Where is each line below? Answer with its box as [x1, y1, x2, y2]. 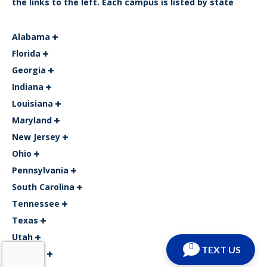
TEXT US [201, 244, 241, 255]
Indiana [12, 81, 46, 92]
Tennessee [12, 198, 62, 209]
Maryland [12, 114, 54, 126]
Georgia [12, 64, 48, 76]
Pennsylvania [12, 164, 71, 176]
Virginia [12, 248, 47, 259]
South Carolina [12, 181, 77, 193]
